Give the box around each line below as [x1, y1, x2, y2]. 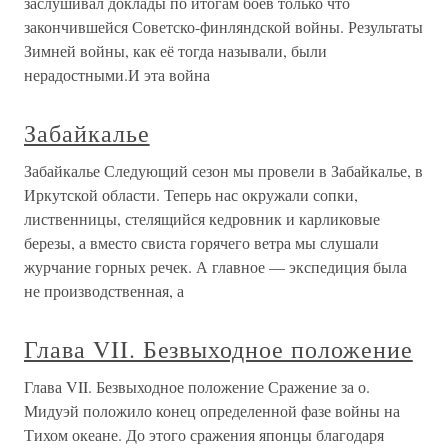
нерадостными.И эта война [24, 64, 210, 85]
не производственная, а [24, 280, 184, 301]
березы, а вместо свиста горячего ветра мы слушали [24, 232, 379, 253]
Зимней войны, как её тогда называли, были [24, 40, 327, 61]
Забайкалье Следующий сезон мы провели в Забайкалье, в [24, 160, 423, 181]
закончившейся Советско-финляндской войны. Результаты [24, 16, 423, 37]
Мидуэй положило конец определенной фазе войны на [24, 400, 400, 421]
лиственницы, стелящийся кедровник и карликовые [24, 208, 380, 229]
